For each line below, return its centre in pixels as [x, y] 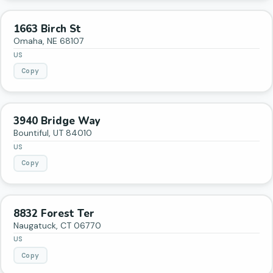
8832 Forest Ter [54, 213]
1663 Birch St [48, 29]
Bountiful [31, 133]
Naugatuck [35, 225]
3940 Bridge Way [57, 121]
